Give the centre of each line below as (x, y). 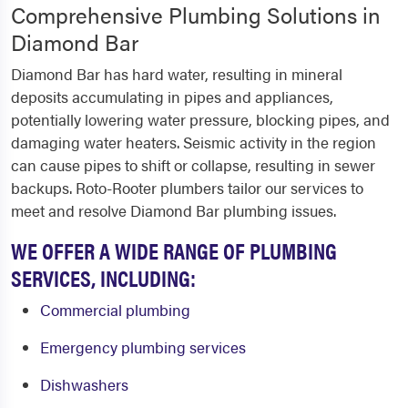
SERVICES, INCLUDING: (103, 278)
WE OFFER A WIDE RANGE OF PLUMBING (174, 250)
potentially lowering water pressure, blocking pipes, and (200, 120)
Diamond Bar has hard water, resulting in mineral (177, 74)
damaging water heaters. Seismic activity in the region (194, 143)
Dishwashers (84, 385)
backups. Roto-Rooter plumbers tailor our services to (187, 188)
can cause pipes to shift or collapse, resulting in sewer (193, 165)
